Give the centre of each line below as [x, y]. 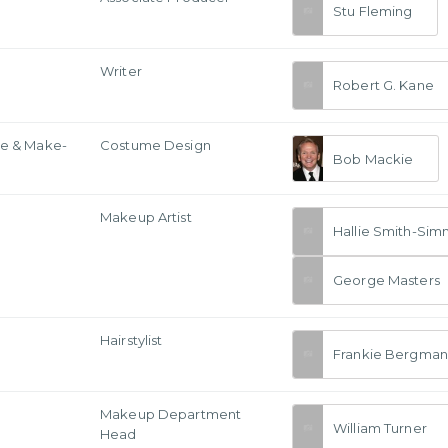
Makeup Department [171, 414]
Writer [121, 71]
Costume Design [155, 145]
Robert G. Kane [383, 85]
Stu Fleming [373, 11]
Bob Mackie [373, 158]
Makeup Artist [146, 217]
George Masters [386, 280]
